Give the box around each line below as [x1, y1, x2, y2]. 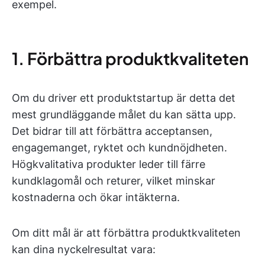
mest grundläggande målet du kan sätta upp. [12, 108, 236, 121]
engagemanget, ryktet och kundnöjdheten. [12, 141, 227, 154]
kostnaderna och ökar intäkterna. [12, 191, 180, 203]
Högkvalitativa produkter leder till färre [12, 158, 205, 170]
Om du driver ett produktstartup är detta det [12, 92, 235, 104]
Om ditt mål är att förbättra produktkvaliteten [12, 227, 241, 239]
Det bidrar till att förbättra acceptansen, [12, 125, 212, 137]
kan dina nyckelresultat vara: [12, 243, 156, 256]
